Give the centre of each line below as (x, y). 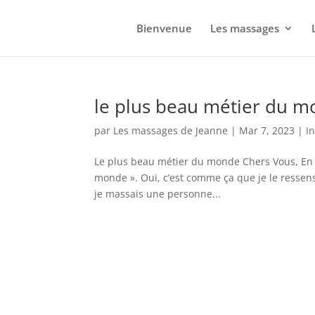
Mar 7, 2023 (267, 130)
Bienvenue (164, 28)
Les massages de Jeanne (171, 130)
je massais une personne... (158, 194)
